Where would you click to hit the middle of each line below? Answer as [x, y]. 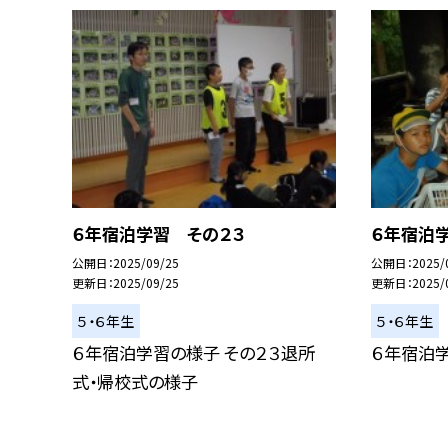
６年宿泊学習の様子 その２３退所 [193, 352]
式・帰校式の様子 [135, 381]
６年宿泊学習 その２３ [158, 233]
